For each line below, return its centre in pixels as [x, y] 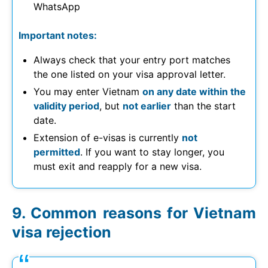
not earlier [147, 106]
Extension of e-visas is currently [108, 137]
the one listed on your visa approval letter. [130, 74]
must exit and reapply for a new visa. [118, 166]
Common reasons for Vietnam [143, 213]
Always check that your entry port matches [132, 60]
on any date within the [194, 91]
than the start [203, 106]
